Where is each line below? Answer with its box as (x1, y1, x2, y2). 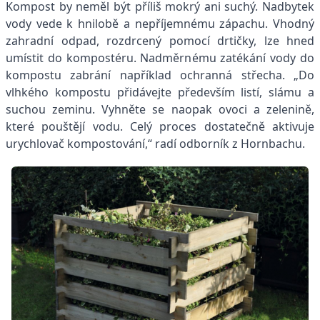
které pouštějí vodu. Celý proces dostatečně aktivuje (6, 118, 314, 134)
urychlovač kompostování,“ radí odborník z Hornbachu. (6, 135, 305, 151)
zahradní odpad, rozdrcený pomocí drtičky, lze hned (6, 32, 314, 49)
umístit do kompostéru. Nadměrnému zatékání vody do (6, 49, 314, 66)
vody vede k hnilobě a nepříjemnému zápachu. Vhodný (6, 15, 314, 31)
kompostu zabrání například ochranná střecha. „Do (6, 66, 314, 83)
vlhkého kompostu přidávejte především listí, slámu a (6, 84, 314, 100)
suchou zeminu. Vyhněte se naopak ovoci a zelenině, (6, 101, 314, 117)
